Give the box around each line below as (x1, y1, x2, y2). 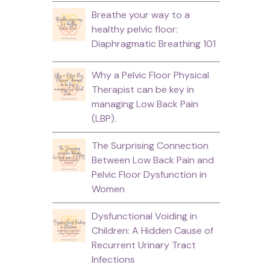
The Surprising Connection (91, 139, 209, 152)
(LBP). (91, 111, 116, 125)
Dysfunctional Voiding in (91, 209, 197, 222)
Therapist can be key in (91, 83, 194, 96)
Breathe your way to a (91, 8, 190, 21)
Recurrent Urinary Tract (91, 238, 196, 251)
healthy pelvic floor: (91, 22, 178, 36)
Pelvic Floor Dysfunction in (91, 168, 207, 181)
